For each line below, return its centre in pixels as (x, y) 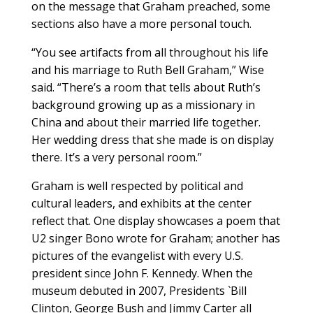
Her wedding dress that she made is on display (152, 139)
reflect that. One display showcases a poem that (155, 220)
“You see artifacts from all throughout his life (150, 52)
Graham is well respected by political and (137, 185)
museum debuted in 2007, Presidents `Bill (139, 290)
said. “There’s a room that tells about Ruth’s (146, 87)
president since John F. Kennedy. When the (142, 273)
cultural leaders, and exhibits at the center (141, 203)
